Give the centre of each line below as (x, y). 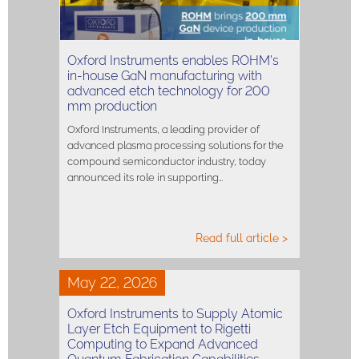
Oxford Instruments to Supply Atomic (175, 313)
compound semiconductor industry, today (167, 161)
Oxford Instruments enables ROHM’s (173, 60)
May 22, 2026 (112, 282)
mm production (112, 106)
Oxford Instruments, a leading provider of (163, 129)
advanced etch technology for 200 (169, 91)
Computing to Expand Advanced (163, 344)
